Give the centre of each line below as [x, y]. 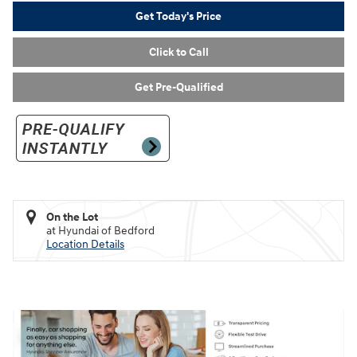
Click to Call [178, 52]
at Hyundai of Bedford [100, 230]
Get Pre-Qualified [178, 87]
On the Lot [72, 217]
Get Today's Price [178, 16]
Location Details [85, 244]
